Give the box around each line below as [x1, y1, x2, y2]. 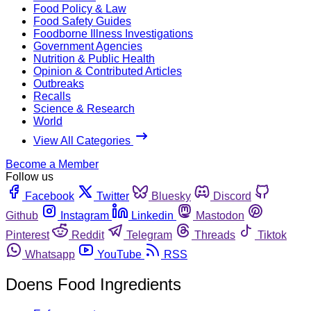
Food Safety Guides [33, 15, 131, 27]
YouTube [97, 248, 142, 260]
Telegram [126, 228, 172, 241]
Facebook [25, 190, 74, 202]
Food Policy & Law [33, 2, 126, 15]
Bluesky [151, 190, 191, 202]
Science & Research [33, 102, 135, 115]
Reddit [72, 228, 104, 241]
